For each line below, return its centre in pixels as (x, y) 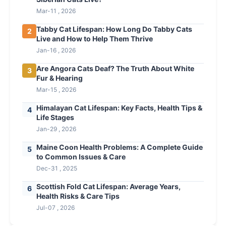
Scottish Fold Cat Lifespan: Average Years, (108, 187)
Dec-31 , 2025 (57, 168)
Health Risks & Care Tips (78, 196)
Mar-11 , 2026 (56, 11)
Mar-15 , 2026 (56, 90)
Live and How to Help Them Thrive (95, 39)
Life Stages (55, 118)
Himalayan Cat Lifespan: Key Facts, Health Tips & (119, 108)
